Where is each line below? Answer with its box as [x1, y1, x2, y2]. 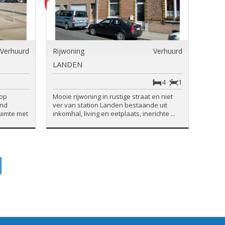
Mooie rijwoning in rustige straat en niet [52, 92, 173, 101]
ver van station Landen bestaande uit [52, 100, 167, 109]
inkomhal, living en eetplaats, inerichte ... [52, 109, 175, 118]
